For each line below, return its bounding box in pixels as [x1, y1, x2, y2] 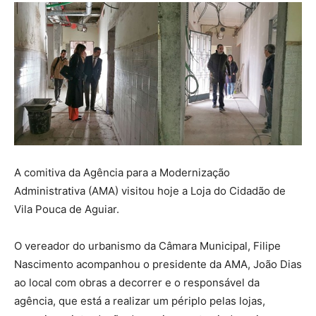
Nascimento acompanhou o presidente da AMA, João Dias [14, 257, 302, 272]
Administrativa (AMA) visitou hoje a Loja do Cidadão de [14, 184, 286, 198]
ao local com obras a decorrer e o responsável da [14, 276, 260, 290]
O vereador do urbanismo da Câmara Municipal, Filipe [14, 239, 281, 253]
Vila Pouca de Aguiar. [14, 202, 119, 217]
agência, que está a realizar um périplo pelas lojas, [14, 294, 265, 308]
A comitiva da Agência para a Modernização [14, 166, 230, 180]
